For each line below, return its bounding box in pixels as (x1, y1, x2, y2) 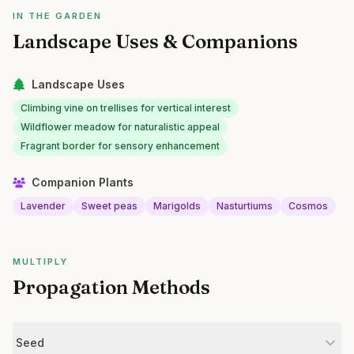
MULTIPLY (13, 256, 68, 267)
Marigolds (153, 200, 201, 212)
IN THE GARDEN (13, 10, 102, 21)
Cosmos (288, 200, 328, 212)
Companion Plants (32, 175, 134, 189)
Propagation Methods (13, 276, 210, 299)
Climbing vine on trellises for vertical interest (21, 102, 231, 114)
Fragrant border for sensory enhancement (21, 140, 220, 152)
